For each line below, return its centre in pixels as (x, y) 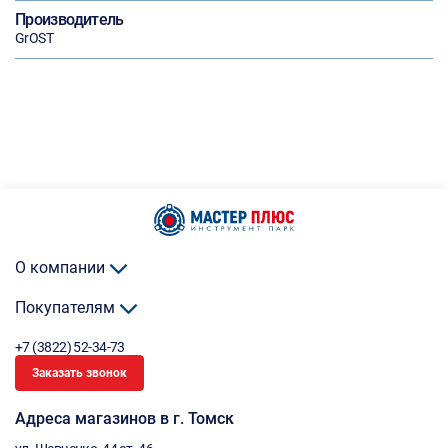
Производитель (69, 19)
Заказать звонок (79, 373)
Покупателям (67, 307)
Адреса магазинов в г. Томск (124, 418)
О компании (62, 267)
